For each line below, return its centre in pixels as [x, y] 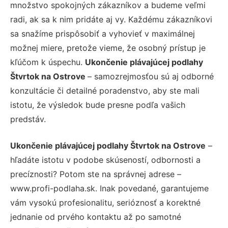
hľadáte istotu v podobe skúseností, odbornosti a [105, 160]
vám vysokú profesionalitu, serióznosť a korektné [105, 202]
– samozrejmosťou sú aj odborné [151, 76]
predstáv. [28, 119]
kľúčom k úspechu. [48, 62]
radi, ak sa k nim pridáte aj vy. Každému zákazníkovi [111, 19]
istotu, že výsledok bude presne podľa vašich [98, 105]
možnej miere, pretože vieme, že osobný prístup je [108, 48]
